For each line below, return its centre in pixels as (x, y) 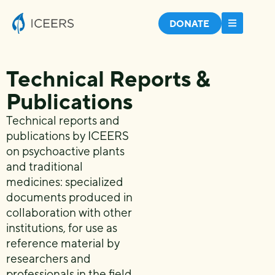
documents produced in (69, 197)
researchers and (48, 258)
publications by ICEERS (68, 136)
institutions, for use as (62, 228)
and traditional (45, 166)
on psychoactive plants (65, 151)
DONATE (189, 24)
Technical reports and (63, 120)
